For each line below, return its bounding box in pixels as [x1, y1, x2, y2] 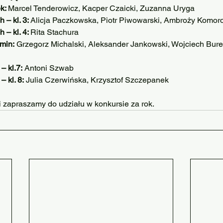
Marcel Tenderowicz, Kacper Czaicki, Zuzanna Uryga [8, 3, 195, 13]
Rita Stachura [30, 27, 79, 37]
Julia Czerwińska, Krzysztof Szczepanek [24, 75, 169, 85]
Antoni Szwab [22, 63, 74, 73]
